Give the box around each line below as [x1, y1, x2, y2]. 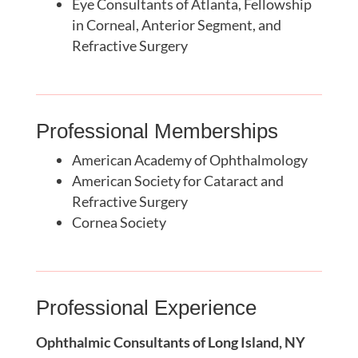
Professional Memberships [35, 118, 278, 143]
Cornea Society [71, 213, 166, 231]
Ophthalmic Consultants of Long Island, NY [35, 332, 305, 351]
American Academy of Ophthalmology [71, 150, 308, 169]
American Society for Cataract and [71, 171, 284, 189]
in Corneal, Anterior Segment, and [71, 15, 281, 34]
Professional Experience [35, 295, 257, 320]
